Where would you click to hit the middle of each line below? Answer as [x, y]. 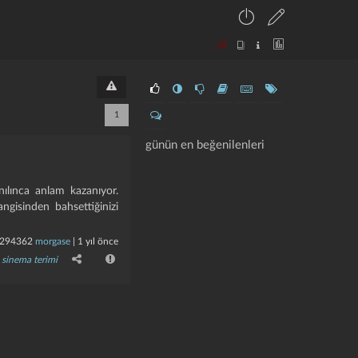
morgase [52, 241]
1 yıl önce [97, 241]
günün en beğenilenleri [205, 145]
